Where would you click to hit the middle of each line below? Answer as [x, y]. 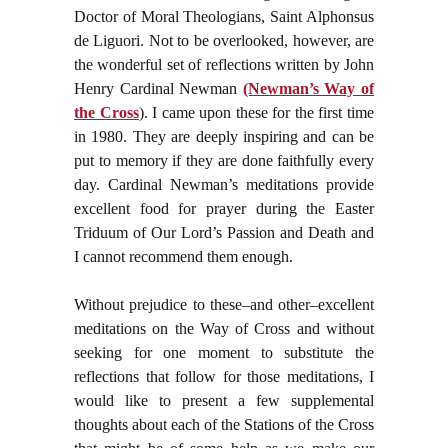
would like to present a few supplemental [224, 401]
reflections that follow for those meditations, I [224, 377]
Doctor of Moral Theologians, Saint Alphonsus [224, 17]
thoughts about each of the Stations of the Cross [224, 425]
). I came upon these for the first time [256, 113]
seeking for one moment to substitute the [224, 353]
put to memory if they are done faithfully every [224, 161]
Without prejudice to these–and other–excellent [224, 305]
